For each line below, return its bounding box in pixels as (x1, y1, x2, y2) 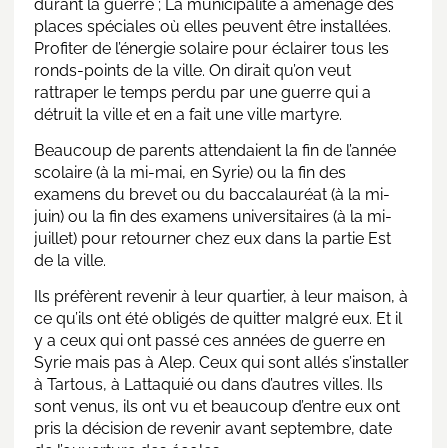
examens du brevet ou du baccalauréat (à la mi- (34, 184, 390, 204)
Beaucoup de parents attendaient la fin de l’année (34, 140, 396, 160)
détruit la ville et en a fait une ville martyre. (34, 104, 342, 124)
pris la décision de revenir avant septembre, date (34, 418, 392, 438)
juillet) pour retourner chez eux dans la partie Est (34, 228, 391, 248)
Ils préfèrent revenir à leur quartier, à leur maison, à (34, 286, 408, 306)
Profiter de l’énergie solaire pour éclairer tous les (34, 38, 389, 58)
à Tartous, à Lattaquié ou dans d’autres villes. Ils (34, 374, 383, 394)
